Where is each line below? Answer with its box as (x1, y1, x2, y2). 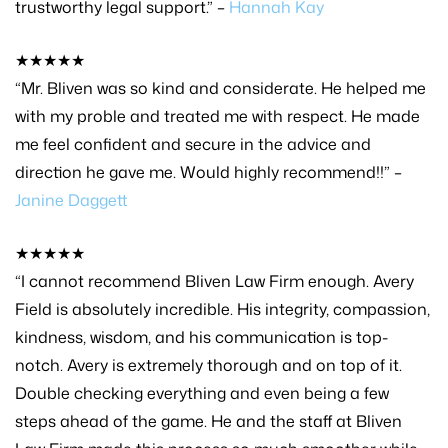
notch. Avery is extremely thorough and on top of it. (15, 353, 402, 376)
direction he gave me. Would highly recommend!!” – (15, 160, 402, 183)
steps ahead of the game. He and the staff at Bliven (15, 409, 402, 432)
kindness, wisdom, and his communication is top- (15, 325, 388, 348)
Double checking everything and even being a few (15, 381, 389, 404)
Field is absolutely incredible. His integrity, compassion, (15, 297, 430, 320)
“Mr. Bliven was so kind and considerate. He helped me (15, 76, 426, 99)
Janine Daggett (15, 188, 128, 211)
